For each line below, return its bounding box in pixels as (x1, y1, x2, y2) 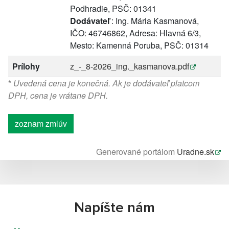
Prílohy (12, 60, 40, 72)
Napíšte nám (74, 201, 155, 215)
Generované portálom (96, 146, 177, 157)
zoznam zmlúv (15, 118, 67, 129)
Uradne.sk (177, 146, 214, 157)
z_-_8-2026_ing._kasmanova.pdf (70, 60, 189, 72)
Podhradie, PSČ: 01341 (70, 3, 156, 14)
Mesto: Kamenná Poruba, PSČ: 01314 (70, 39, 209, 51)
